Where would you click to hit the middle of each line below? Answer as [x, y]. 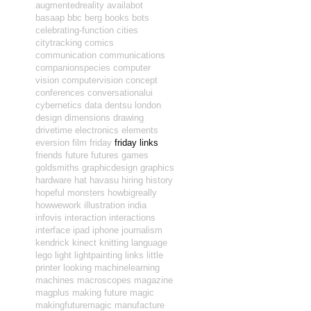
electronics [97, 130]
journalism [142, 230]
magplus [52, 293]
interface [53, 230]
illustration [104, 205]
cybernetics [59, 105]
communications [132, 55]
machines [55, 280]
